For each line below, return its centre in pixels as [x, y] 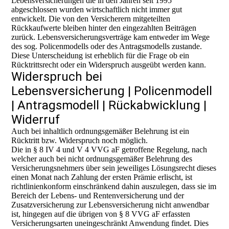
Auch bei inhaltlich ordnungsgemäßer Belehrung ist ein [100, 131]
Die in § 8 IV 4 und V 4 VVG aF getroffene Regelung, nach [109, 150]
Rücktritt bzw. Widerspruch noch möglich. [80, 140]
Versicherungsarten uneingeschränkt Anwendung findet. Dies [110, 223]
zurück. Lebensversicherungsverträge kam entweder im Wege [111, 37]
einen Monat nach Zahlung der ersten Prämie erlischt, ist [102, 177]
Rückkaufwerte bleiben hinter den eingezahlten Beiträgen [104, 28]
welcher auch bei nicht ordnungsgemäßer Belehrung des [102, 159]
